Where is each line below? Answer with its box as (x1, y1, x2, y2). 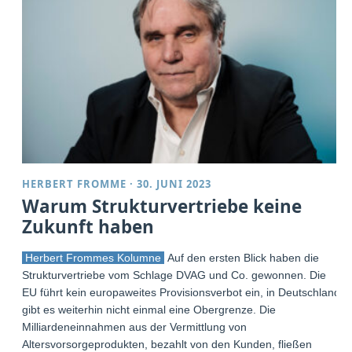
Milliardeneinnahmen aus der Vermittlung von (22, 321, 247, 334)
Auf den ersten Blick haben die (164, 251, 320, 265)
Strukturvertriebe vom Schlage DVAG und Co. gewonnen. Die (22, 269, 327, 282)
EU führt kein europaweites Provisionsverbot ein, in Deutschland (22, 286, 341, 299)
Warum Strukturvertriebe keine (22, 194, 302, 219)
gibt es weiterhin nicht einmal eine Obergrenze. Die (22, 303, 277, 317)
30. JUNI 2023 (137, 177, 212, 192)
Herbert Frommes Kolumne (22, 251, 165, 265)
